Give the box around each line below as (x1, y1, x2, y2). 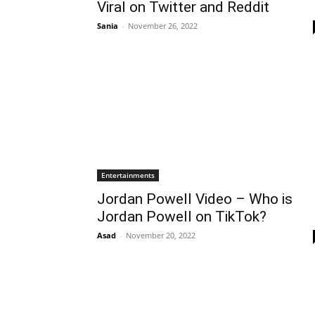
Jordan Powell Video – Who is (97, 191, 292, 207)
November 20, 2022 (126, 230, 195, 240)
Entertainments (101, 170, 155, 180)
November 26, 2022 (128, 20, 198, 31)
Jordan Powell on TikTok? (97, 208, 266, 225)
